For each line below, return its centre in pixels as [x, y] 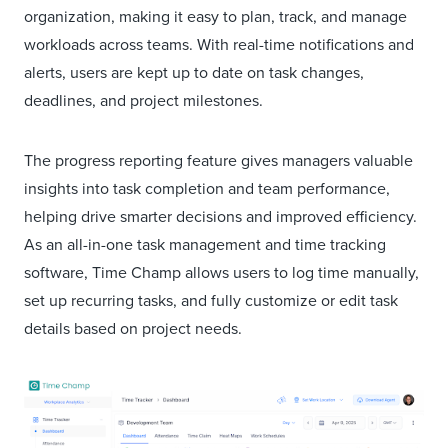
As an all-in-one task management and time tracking [205, 244]
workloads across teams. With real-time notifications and [219, 44]
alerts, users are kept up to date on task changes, [194, 72]
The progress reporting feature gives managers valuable [218, 160]
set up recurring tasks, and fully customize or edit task [211, 300]
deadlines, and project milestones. [145, 100]
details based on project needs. [133, 328]
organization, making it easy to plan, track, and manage [215, 16]
